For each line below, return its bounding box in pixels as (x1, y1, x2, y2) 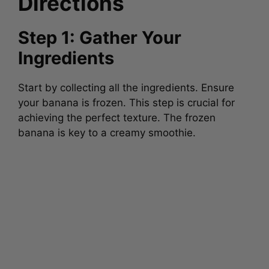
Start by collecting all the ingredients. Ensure (18, 79, 234, 91)
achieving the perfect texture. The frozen (18, 109, 216, 121)
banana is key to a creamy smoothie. (18, 124, 196, 136)
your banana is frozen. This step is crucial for (18, 94, 235, 106)
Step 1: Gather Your (18, 24, 181, 46)
